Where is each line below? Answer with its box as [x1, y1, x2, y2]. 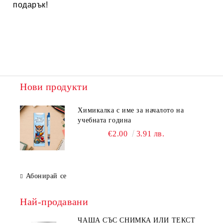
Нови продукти [20, 81, 88, 93]
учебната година [78, 116, 131, 124]
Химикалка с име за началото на [78, 107, 184, 114]
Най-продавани [20, 196, 89, 208]
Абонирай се [25, 172, 67, 180]
